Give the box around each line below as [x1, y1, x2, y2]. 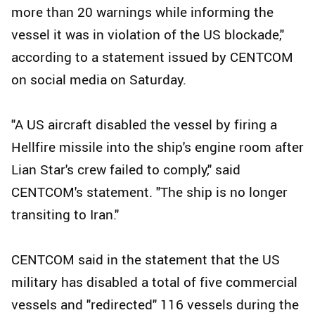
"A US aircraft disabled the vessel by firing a [11, 115, 277, 134]
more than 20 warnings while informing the [11, 3, 274, 22]
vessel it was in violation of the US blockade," [11, 25, 284, 44]
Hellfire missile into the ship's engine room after [11, 138, 304, 157]
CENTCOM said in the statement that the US [11, 250, 280, 269]
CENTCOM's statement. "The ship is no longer [11, 183, 288, 202]
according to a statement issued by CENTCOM [11, 48, 293, 67]
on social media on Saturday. [11, 70, 186, 89]
